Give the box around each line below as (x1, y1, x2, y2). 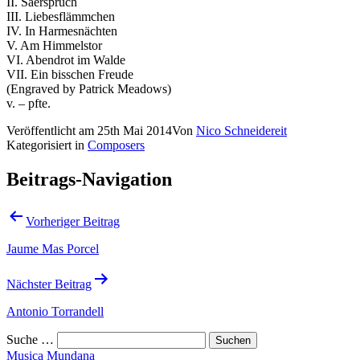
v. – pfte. (6, 96, 51, 110)
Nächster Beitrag (6, 276, 92, 291)
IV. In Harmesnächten (6, 23, 117, 38)
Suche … (6, 332, 54, 346)
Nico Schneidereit (196, 123, 287, 137)
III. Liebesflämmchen (6, 9, 115, 23)
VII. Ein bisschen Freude (6, 67, 133, 81)
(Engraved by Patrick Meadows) (6, 81, 171, 96)
